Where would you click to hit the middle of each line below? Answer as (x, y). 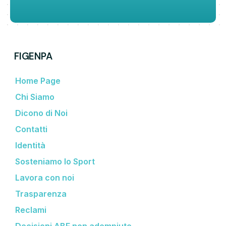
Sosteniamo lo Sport (55, 161)
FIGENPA (33, 56)
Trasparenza (41, 193)
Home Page (38, 80)
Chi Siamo (35, 97)
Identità (30, 145)
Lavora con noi (45, 177)
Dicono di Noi (41, 113)
